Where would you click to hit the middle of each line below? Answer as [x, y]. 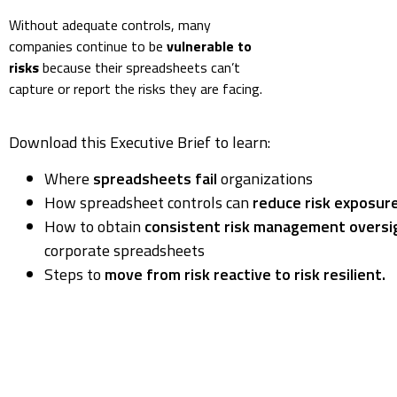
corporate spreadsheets [125, 251]
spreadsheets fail [155, 179]
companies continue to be [88, 47]
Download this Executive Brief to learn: [140, 142]
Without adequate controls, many [110, 25]
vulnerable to [209, 47]
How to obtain [94, 227]
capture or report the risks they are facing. [136, 89]
